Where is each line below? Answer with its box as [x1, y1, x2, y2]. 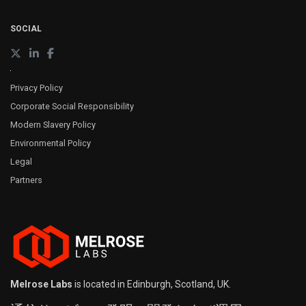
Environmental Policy [10, 138, 91, 149]
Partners [10, 175, 42, 186]
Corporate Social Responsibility [10, 101, 134, 112]
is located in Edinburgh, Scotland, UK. [72, 278, 231, 290]
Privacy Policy [10, 83, 63, 94]
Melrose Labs [10, 278, 72, 290]
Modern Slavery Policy [10, 120, 96, 130]
